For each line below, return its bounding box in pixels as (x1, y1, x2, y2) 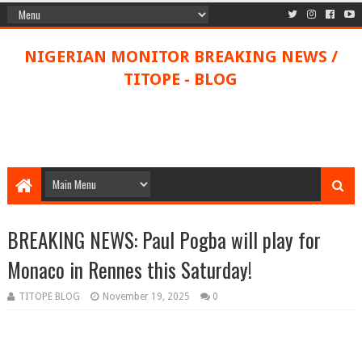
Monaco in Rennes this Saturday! (6, 255, 252, 284)
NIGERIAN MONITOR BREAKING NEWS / (23, 47, 338, 66)
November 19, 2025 (102, 291, 190, 302)
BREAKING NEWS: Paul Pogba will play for (6, 225, 321, 255)
